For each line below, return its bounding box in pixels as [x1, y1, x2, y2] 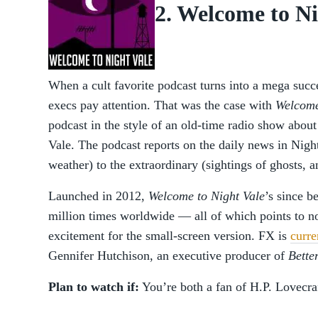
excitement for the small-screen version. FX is [48, 229, 290, 243]
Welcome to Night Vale [148, 189, 265, 203]
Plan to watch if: [48, 280, 139, 294]
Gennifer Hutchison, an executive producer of [48, 248, 288, 263]
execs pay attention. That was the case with [48, 98, 275, 112]
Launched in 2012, [48, 189, 148, 203]
